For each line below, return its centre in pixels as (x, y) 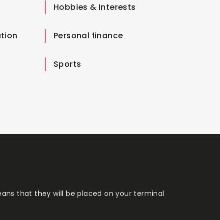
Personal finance (88, 35)
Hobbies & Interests (95, 7)
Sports (68, 64)
